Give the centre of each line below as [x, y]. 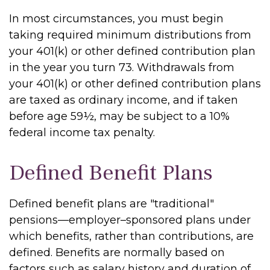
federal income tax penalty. [82, 133]
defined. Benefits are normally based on [117, 253]
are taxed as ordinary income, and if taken [124, 100]
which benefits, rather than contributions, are [131, 236]
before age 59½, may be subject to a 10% [119, 116]
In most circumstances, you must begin [116, 19]
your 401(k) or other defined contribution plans [135, 84]
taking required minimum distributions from [130, 35]
